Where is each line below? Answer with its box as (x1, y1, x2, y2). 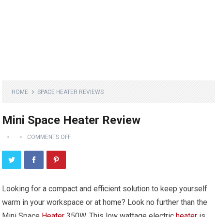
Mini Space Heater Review (2, 113, 141, 127)
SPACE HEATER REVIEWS (37, 89, 104, 96)
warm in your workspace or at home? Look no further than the (2, 198, 208, 207)
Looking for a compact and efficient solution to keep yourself (2, 184, 208, 194)
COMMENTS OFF (27, 134, 71, 141)
